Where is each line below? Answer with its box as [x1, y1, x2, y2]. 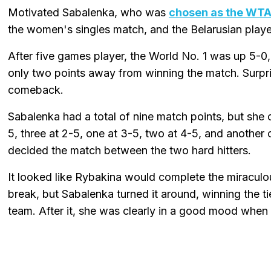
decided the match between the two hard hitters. [8, 144, 251, 157]
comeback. [8, 83, 64, 97]
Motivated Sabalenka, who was [8, 6, 169, 19]
